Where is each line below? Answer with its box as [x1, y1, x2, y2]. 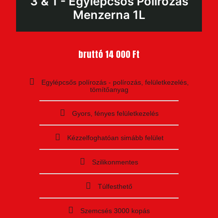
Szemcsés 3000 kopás [80, 206, 150, 215]
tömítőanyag [90, 85, 128, 93]
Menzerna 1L [73, 7, 145, 22]
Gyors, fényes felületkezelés [72, 109, 159, 117]
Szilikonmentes [92, 158, 138, 166]
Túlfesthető [98, 182, 132, 190]
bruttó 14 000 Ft [78, 47, 140, 61]
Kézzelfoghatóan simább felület [67, 133, 163, 142]
